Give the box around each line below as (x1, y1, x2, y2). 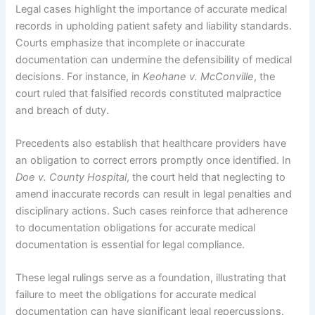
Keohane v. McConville (143, 70, 255, 83)
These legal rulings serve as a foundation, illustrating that (15, 271, 287, 285)
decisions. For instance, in (15, 70, 143, 83)
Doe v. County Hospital (15, 171, 127, 184)
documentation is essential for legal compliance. (15, 238, 245, 252)
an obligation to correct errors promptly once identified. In (15, 154, 292, 167)
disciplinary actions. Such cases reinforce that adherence (15, 205, 288, 218)
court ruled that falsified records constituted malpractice (15, 86, 282, 100)
